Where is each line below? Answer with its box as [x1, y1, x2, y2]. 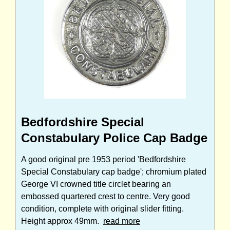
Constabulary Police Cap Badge [21, 130, 207, 145]
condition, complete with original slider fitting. [21, 204, 184, 213]
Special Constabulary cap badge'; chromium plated [21, 167, 206, 176]
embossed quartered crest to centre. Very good [21, 191, 190, 201]
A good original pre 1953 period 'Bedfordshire [21, 155, 186, 164]
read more [103, 216, 140, 225]
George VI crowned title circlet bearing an [21, 179, 171, 188]
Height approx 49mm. [21, 216, 103, 225]
